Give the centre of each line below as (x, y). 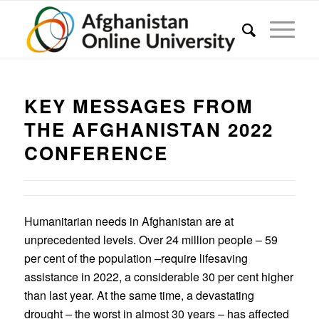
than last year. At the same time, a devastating (139, 295)
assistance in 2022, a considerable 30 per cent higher (158, 276)
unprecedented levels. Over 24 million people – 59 (151, 239)
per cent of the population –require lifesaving (136, 258)
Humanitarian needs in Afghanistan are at (129, 221)
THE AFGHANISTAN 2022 (148, 129)
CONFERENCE (96, 153)
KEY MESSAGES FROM (138, 106)
